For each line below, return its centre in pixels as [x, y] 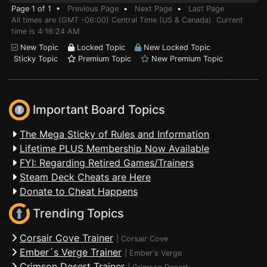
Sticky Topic [39, 59]
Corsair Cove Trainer [66, 238]
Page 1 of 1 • [39, 9]
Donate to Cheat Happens [79, 191]
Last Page [206, 9]
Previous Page [93, 9]
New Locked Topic [176, 47]
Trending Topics [77, 214]
